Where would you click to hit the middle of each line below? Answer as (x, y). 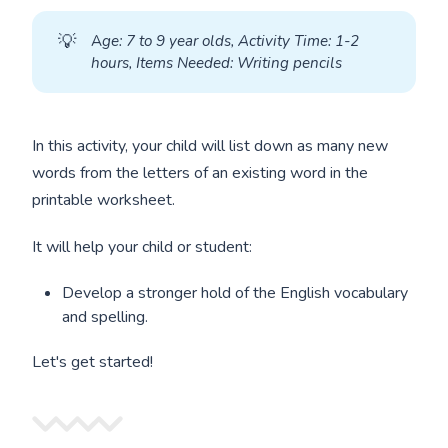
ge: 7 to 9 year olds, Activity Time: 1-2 (230, 40)
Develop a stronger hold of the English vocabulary (235, 293)
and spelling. (105, 317)
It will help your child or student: (142, 247)
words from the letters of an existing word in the (200, 173)
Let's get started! (93, 362)
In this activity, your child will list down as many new (210, 146)
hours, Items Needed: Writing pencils (216, 62)
